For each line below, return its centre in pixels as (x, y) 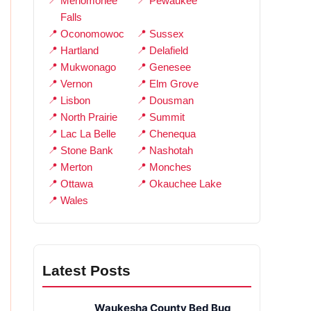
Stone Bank (87, 151)
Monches (171, 167)
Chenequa (173, 134)
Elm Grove (174, 84)
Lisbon (75, 101)
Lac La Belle (88, 134)
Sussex (167, 34)
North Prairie (89, 117)
